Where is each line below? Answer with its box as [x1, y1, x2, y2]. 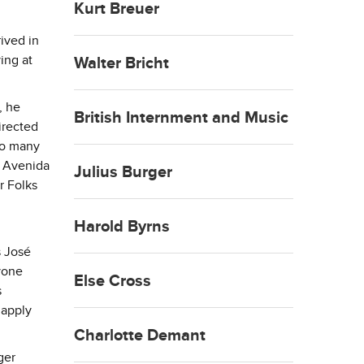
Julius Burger [74, 162, 172, 183]
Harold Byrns [74, 217, 170, 237]
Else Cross [74, 271, 151, 292]
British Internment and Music [74, 108, 288, 128]
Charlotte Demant [74, 326, 206, 346]
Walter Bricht [74, 54, 169, 74]
